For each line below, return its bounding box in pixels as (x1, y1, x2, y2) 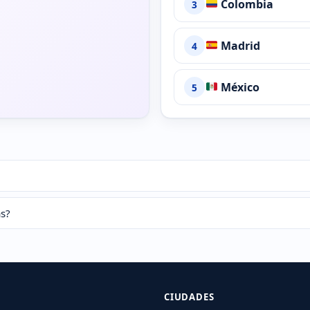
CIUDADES (164, 291, 215, 304)
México (217, 79, 259, 95)
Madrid (217, 37, 260, 53)
